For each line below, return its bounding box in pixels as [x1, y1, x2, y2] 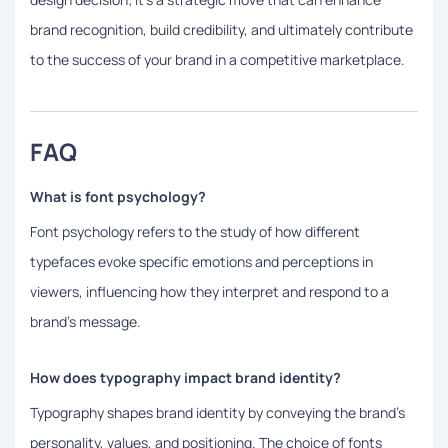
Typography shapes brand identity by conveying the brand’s [30, 402, 405, 422]
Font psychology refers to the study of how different [30, 221, 360, 241]
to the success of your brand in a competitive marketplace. [30, 49, 405, 69]
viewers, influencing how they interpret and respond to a [30, 281, 389, 301]
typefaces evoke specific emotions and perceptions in [30, 251, 373, 271]
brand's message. [30, 311, 141, 331]
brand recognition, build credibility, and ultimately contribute [30, 19, 413, 39]
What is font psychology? [30, 186, 206, 206]
